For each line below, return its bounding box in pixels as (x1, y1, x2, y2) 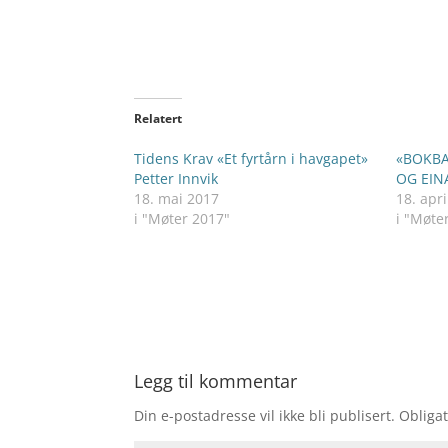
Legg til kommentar (134, 369, 298, 393)
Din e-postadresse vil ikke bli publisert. (134, 406, 396, 425)
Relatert (134, 110, 183, 127)
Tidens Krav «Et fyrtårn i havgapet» (134, 149, 369, 168)
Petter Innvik (134, 169, 219, 188)
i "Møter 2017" (134, 209, 231, 228)
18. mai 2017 (134, 189, 220, 208)
